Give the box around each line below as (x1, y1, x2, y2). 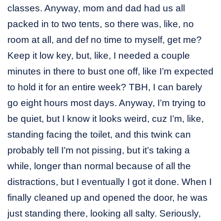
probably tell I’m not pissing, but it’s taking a (7, 145, 190, 155)
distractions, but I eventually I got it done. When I (7, 176, 212, 187)
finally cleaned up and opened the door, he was (7, 192, 208, 203)
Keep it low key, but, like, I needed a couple (7, 50, 190, 61)
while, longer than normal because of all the (7, 160, 191, 171)
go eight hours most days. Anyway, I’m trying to (7, 97, 206, 108)
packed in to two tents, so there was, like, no (7, 18, 194, 29)
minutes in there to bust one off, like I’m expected (7, 66, 214, 76)
